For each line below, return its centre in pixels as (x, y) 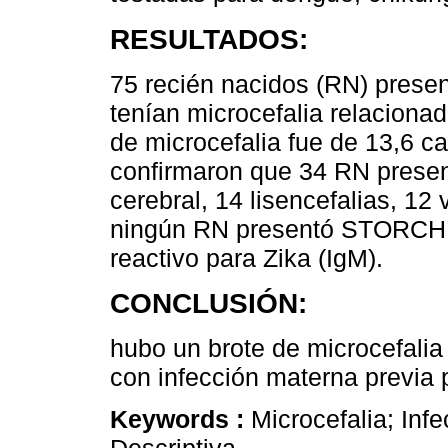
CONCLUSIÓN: (208, 303)
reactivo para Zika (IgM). (246, 257)
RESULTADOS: (209, 39)
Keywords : (180, 418)
